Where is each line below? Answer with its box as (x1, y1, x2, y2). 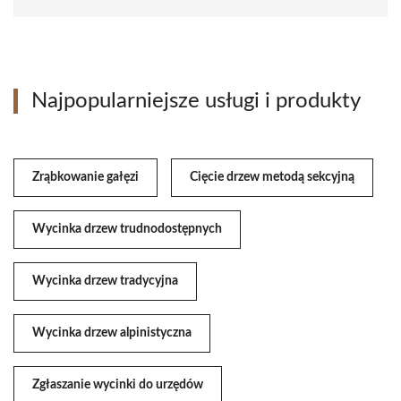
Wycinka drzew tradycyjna (32, 275, 178, 288)
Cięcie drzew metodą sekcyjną (190, 171, 354, 184)
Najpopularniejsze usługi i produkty (31, 90, 361, 113)
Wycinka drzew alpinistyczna (32, 327, 192, 340)
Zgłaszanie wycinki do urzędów (32, 379, 203, 392)
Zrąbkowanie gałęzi (32, 171, 139, 184)
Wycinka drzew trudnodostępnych (32, 223, 222, 236)
